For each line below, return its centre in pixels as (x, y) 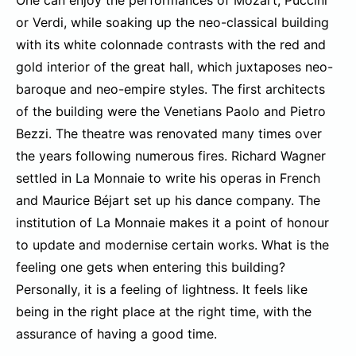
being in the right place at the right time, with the (164, 312)
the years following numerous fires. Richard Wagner (171, 156)
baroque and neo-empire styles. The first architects (170, 89)
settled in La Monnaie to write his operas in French (168, 178)
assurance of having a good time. (118, 334)
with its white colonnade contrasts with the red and (171, 45)
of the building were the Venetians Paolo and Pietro (171, 112)
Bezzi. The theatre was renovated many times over (169, 134)
